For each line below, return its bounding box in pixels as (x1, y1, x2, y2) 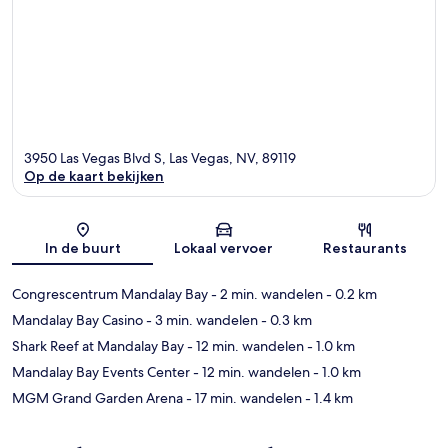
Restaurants (323, 238, 408, 257)
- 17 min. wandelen (183, 388, 302, 407)
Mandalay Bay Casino (12, 310, 143, 329)
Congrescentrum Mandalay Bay (12, 284, 208, 303)
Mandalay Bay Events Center (12, 362, 190, 381)
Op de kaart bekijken (24, 166, 164, 185)
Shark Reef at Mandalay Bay (12, 336, 184, 355)
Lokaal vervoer (174, 238, 274, 257)
